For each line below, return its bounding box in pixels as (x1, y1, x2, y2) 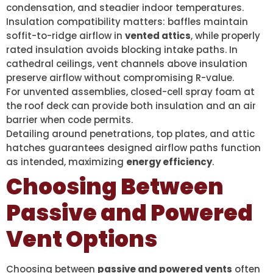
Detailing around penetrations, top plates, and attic (6, 127, 255, 141)
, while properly (191, 29, 260, 43)
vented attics (125, 29, 191, 43)
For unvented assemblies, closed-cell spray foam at (6, 85, 255, 99)
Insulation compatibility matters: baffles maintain (6, 15, 248, 29)
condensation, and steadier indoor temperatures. (6, 1, 244, 15)
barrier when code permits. (6, 113, 133, 127)
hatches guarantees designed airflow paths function (6, 141, 261, 155)
